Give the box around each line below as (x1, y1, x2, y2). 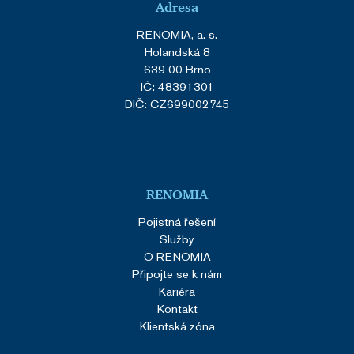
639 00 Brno (143, 61, 211, 77)
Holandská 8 (144, 43, 210, 59)
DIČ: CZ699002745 (124, 96, 230, 111)
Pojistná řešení (138, 213, 216, 229)
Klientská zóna (139, 318, 215, 333)
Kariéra (159, 283, 195, 299)
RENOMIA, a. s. (137, 26, 217, 42)
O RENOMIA (143, 248, 211, 264)
